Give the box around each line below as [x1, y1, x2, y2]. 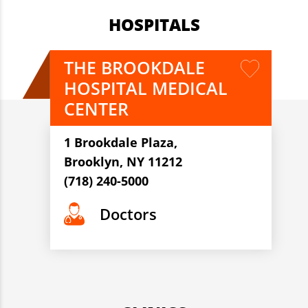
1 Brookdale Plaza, [63, 133, 177, 151]
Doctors [99, 203, 157, 224]
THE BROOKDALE [63, 55, 205, 79]
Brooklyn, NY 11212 [63, 153, 182, 170]
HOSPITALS [108, 12, 200, 36]
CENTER [63, 96, 129, 120]
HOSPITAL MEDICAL [63, 76, 228, 100]
